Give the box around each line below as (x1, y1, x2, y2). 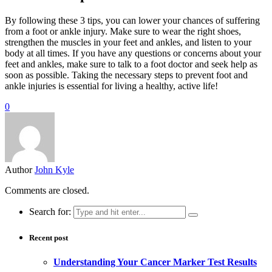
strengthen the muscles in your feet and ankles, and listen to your (5, 37, 251, 48)
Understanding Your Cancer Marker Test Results (53, 256, 257, 267)
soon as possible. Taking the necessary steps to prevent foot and (5, 70, 248, 81)
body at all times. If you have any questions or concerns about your (5, 48, 261, 59)
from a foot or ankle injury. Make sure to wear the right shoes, (5, 26, 241, 37)
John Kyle (35, 165, 74, 175)
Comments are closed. (5, 185, 89, 196)
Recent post (29, 233, 68, 243)
